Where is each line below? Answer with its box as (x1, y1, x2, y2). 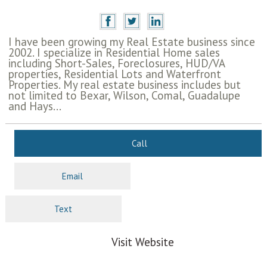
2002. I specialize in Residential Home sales (8, 45, 220, 60)
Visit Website (111, 235, 174, 250)
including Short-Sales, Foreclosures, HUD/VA (8, 56, 225, 71)
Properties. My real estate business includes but (8, 77, 241, 92)
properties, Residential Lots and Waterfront (8, 67, 221, 82)
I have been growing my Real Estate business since (8, 35, 255, 49)
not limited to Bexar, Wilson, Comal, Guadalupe (8, 88, 240, 103)
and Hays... (8, 99, 61, 114)
